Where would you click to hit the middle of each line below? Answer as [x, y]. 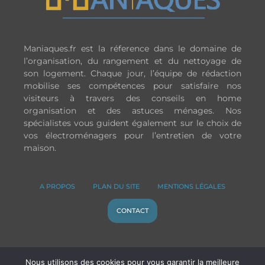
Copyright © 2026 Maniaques [132, 252]
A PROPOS [57, 187]
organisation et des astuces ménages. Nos [132, 111]
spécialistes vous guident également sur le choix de [132, 123]
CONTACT [132, 211]
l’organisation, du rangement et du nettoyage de [132, 61]
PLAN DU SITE [116, 187]
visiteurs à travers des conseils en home [132, 98]
